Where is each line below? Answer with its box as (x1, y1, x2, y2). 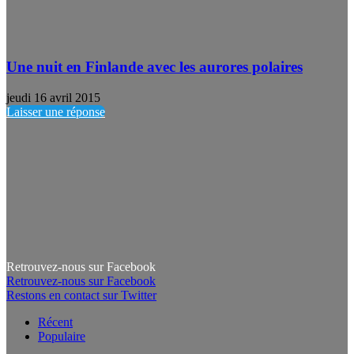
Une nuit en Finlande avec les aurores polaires (6, 58, 303, 76)
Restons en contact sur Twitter (6, 288, 156, 302)
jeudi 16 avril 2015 (6, 90, 100, 104)
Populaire (38, 329, 85, 343)
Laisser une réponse (6, 104, 105, 119)
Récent (38, 314, 73, 329)
